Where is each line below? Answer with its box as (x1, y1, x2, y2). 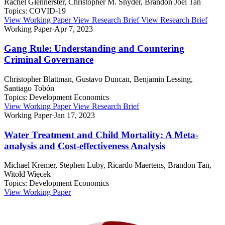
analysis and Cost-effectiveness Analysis (4, 140, 165, 151)
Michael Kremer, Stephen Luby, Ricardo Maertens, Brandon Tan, (4, 161, 211, 170)
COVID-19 (29, 7, 66, 16)
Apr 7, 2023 (54, 25, 93, 34)
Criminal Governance (4, 54, 93, 65)
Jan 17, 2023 (54, 110, 95, 120)
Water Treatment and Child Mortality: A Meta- (4, 129, 198, 140)
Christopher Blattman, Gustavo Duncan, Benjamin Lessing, (4, 74, 193, 83)
